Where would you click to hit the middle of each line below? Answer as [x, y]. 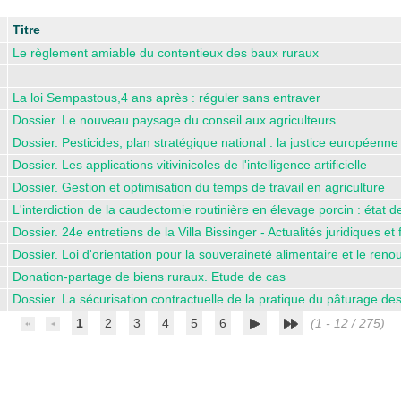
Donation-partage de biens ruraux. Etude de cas [149, 276]
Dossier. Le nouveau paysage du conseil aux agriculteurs [174, 119]
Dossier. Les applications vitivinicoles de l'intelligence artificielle [190, 164]
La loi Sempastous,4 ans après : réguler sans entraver [166, 97]
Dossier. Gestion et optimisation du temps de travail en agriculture [199, 187]
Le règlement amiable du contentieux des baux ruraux [166, 52]
